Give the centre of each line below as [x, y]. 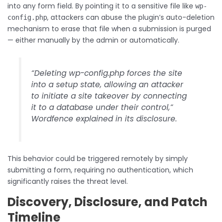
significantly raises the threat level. [68, 182]
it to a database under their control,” [102, 107]
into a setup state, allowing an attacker [108, 84]
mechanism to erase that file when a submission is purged [109, 28]
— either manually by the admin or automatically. [93, 40]
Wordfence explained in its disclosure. [104, 118]
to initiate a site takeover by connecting [109, 96]
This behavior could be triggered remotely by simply [98, 159]
